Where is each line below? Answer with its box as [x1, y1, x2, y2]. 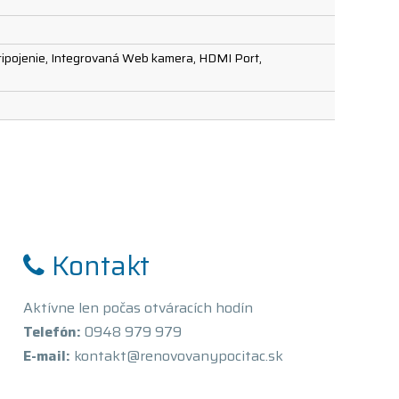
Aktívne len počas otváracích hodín [22, 297, 253, 319]
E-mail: [22, 345, 70, 367]
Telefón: [22, 321, 81, 343]
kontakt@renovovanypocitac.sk [69, 345, 283, 367]
